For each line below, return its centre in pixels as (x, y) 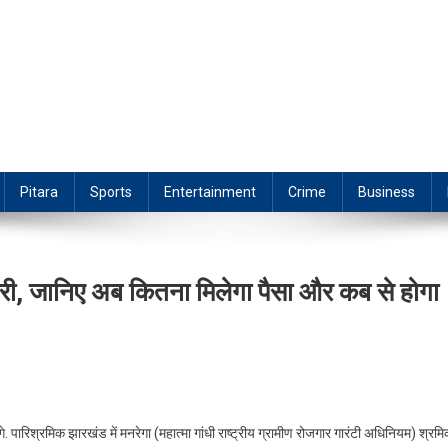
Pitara (39, 192)
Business (386, 192)
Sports (111, 192)
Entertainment (210, 192)
